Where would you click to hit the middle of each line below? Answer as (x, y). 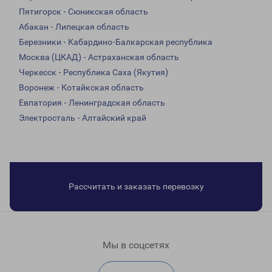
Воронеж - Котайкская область (81, 88)
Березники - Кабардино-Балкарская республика (116, 42)
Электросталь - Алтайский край (83, 118)
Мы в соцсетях (136, 245)
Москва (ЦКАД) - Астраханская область (99, 57)
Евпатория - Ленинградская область (92, 103)
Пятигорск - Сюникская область (83, 12)
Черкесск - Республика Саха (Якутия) (93, 73)
